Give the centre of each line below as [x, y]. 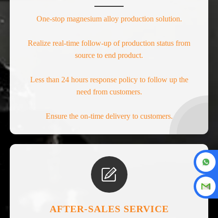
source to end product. [109, 55]
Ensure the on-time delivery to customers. [109, 116]
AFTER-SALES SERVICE [109, 209]
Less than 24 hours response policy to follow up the [109, 79]
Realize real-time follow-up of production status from [109, 43]
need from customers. [109, 91]
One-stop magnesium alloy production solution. [109, 18]
